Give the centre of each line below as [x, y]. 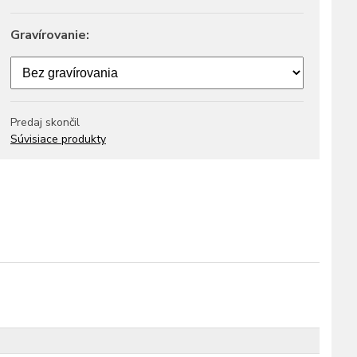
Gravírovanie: [50, 35]
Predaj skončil [45, 122]
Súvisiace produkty [58, 139]
